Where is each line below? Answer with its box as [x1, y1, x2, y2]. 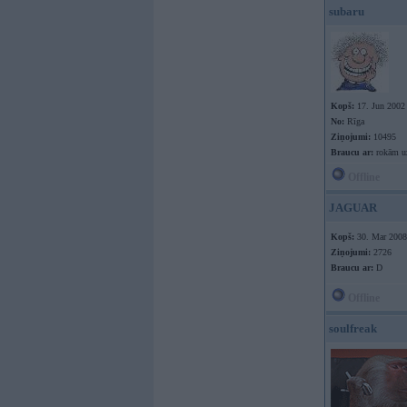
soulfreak [329, 322, 377, 335]
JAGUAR [329, 201, 377, 214]
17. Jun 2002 [354, 101, 405, 111]
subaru [329, 5, 364, 18]
